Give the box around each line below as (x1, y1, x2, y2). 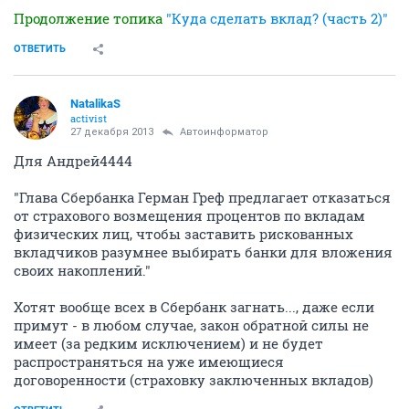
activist (70, 111, 107, 125)
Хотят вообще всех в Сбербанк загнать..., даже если (14, 298, 374, 316)
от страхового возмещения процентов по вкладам (14, 206, 365, 225)
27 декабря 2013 (70, 126, 153, 138)
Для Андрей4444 (14, 152, 132, 170)
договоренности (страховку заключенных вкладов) (14, 371, 373, 389)
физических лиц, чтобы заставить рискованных (14, 225, 353, 243)
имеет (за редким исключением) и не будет (14, 334, 323, 352)
